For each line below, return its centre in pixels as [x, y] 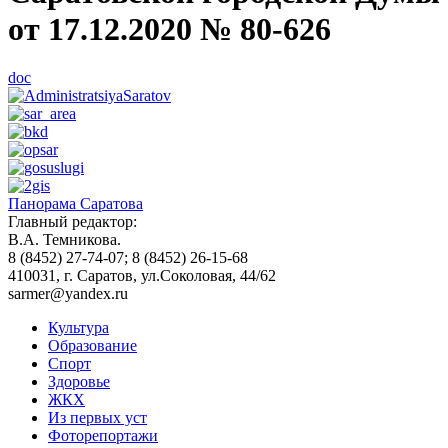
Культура [78, 328]
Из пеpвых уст [97, 418]
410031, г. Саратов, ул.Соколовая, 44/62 [142, 276]
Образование [92, 346]
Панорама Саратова [75, 204]
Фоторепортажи [103, 436]
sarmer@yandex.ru [68, 294]
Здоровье [79, 382]
